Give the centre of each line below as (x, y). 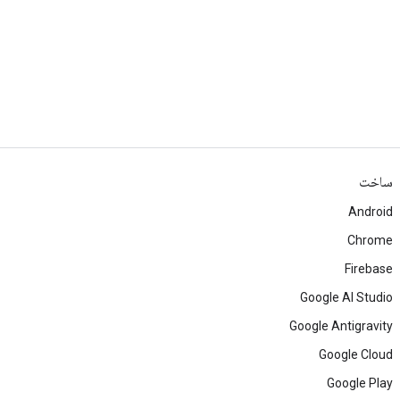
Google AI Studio (346, 297)
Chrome (370, 240)
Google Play (360, 383)
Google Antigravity (341, 326)
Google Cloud (356, 354)
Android (371, 212)
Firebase (369, 269)
